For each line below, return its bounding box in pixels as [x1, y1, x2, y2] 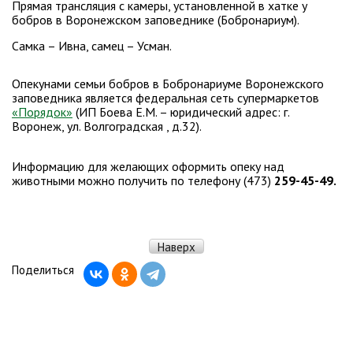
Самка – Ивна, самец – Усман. [12, 38, 172, 54]
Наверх [158, 240, 195, 255]
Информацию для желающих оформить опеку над [12, 158, 284, 174]
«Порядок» [12, 104, 72, 120]
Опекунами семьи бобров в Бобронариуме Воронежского [12, 76, 324, 91]
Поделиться [12, 262, 84, 277]
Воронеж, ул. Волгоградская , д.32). [12, 118, 202, 134]
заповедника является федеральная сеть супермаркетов [12, 90, 319, 106]
